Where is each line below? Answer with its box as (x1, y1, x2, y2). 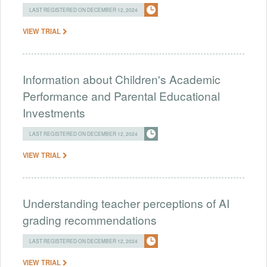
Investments (23, 104, 85, 120)
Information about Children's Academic (23, 70, 221, 87)
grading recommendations (23, 211, 157, 228)
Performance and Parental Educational (23, 87, 220, 104)
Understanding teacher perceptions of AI (23, 194, 229, 211)
